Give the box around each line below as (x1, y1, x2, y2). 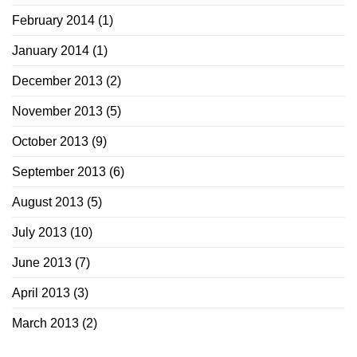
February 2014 (12, 14, 95, 28)
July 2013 (12, 226, 67, 240)
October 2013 (12, 135, 88, 149)
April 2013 (12, 286, 70, 300)
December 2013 (12, 74, 103, 88)
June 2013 (12, 256, 72, 270)
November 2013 (12, 104, 103, 119)
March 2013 (12, 316, 79, 331)
